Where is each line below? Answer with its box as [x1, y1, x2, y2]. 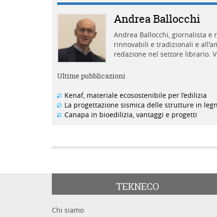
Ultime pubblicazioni [57, 71, 125, 80]
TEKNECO [116, 180, 159, 193]
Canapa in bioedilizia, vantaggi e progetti [64, 110, 197, 119]
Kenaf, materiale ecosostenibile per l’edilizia [64, 91, 207, 100]
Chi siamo [52, 205, 84, 215]
